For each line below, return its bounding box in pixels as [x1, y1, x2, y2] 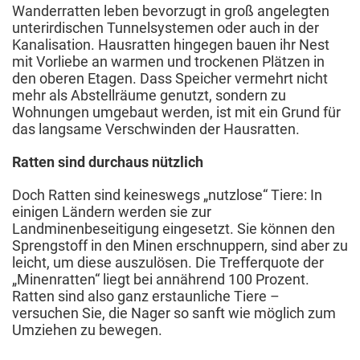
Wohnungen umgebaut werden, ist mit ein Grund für [12, 103, 341, 121]
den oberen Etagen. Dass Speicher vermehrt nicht [12, 69, 328, 87]
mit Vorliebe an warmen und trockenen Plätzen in [12, 52, 325, 70]
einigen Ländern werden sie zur [12, 202, 211, 220]
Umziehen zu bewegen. [12, 321, 162, 338]
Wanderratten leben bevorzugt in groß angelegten [12, 2, 329, 19]
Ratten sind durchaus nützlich [12, 153, 203, 170]
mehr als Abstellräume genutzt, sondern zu [12, 86, 286, 104]
